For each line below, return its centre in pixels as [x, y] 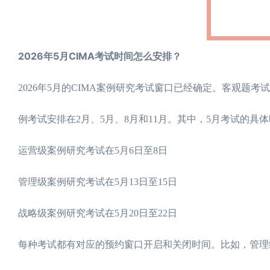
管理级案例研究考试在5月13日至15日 [98, 181]
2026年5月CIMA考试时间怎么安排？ [100, 56]
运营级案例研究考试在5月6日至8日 [93, 150]
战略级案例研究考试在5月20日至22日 [98, 213]
